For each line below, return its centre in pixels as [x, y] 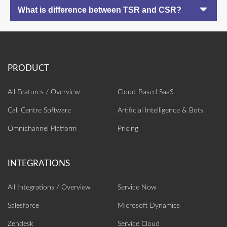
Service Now [137, 187]
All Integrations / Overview [49, 187]
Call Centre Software [39, 110]
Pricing [128, 128]
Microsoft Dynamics [149, 205]
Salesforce [23, 205]
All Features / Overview [44, 92]
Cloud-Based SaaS [145, 92]
